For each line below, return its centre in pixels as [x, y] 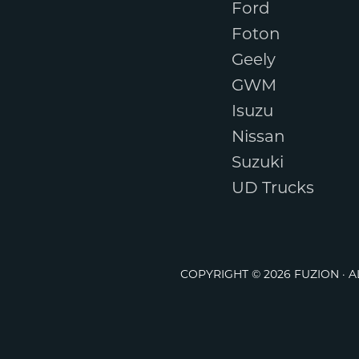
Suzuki [258, 163]
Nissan [259, 137]
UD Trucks [273, 189]
